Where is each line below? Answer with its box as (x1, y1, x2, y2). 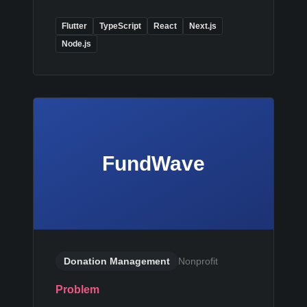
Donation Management (64, 256, 170, 267)
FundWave (102, 152, 205, 175)
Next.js (189, 21, 217, 31)
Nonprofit (178, 256, 218, 267)
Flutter (62, 21, 87, 31)
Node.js (62, 39, 91, 49)
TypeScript (99, 21, 141, 31)
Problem (56, 284, 99, 295)
